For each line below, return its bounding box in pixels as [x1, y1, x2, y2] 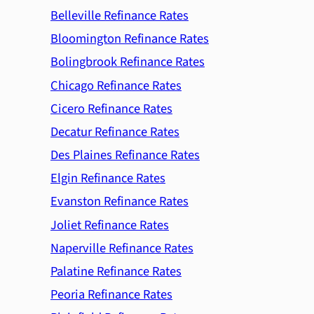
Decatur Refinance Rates [50, 122, 179, 141]
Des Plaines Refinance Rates [50, 146, 200, 165]
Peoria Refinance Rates [50, 285, 172, 304]
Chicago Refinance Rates [50, 76, 182, 95]
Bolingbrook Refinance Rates [50, 53, 205, 71]
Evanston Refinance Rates [50, 192, 189, 211]
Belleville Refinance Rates [50, 6, 189, 25]
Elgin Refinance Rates [50, 169, 165, 188]
